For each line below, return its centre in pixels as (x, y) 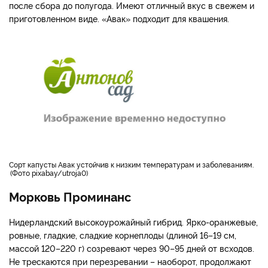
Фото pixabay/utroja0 (49, 173)
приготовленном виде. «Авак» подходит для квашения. (119, 18)
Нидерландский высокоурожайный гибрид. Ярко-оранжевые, (133, 222)
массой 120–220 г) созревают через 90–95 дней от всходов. (132, 248)
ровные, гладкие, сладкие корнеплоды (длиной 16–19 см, (123, 235)
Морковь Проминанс (70, 197)
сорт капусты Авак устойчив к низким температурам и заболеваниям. (134, 165)
